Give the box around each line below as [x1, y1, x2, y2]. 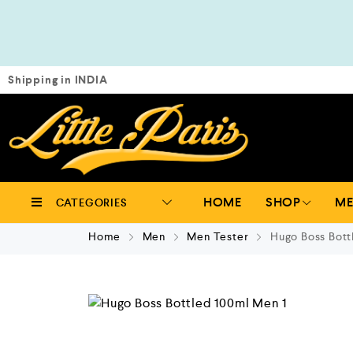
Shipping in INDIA [8, 72, 108, 87]
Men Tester [187, 229, 249, 243]
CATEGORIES [55, 195, 128, 210]
